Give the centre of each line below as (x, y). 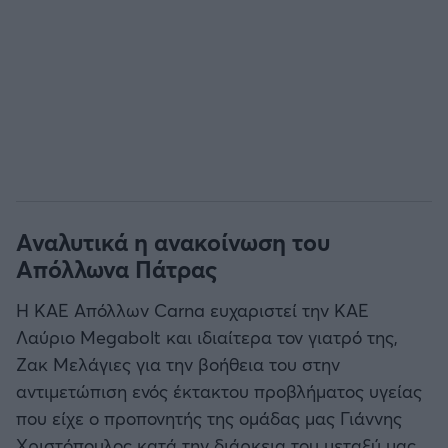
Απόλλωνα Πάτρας (116, 269)
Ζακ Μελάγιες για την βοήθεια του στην (178, 364)
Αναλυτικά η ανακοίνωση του (173, 242)
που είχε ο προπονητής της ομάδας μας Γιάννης (209, 418)
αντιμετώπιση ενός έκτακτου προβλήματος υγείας (219, 391)
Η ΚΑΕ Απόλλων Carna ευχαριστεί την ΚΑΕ (192, 310)
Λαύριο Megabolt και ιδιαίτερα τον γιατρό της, (207, 337)
